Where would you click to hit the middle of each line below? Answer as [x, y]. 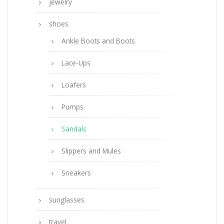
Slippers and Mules [91, 151]
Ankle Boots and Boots [98, 41]
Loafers [74, 85]
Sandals [74, 129]
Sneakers [76, 173]
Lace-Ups [76, 63]
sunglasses [67, 200]
